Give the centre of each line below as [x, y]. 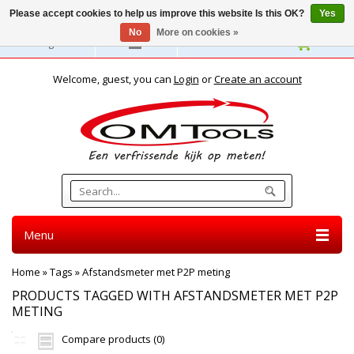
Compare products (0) [113, 339]
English [53, 43]
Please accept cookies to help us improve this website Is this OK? [158, 13]
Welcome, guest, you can [113, 79]
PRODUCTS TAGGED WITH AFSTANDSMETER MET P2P [175, 296]
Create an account [258, 79]
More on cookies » [197, 32]
